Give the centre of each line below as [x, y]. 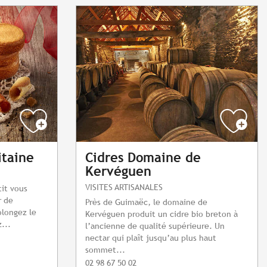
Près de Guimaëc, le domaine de [146, 202]
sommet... [105, 250]
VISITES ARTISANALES [124, 187]
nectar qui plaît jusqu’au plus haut [151, 238]
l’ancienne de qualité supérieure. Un [155, 226]
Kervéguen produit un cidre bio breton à [162, 214]
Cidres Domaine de [143, 158]
